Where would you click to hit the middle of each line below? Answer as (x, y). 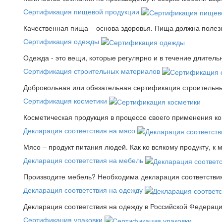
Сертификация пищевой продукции (81, 11)
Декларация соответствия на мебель (83, 160)
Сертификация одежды (61, 41)
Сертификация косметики (65, 100)
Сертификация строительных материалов (92, 71)
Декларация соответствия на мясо (79, 130)
